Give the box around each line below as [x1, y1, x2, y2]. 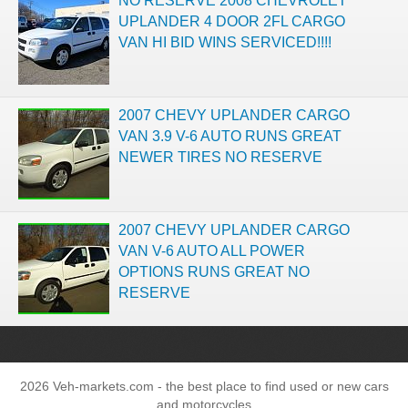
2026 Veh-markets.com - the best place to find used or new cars [19, 379, 389, 394]
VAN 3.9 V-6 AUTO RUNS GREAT [118, 127, 342, 144]
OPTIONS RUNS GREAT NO [118, 263, 310, 280]
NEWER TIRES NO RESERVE [118, 148, 322, 165]
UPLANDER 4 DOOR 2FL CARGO [118, 13, 345, 29]
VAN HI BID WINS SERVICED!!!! [118, 34, 331, 50]
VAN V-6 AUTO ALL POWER [118, 242, 305, 259]
